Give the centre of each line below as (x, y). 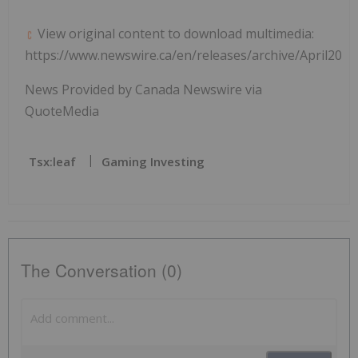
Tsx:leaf (52, 162)
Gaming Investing (153, 162)
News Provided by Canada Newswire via (143, 90)
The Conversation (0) (101, 270)
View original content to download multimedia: (174, 34)
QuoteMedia (62, 111)
